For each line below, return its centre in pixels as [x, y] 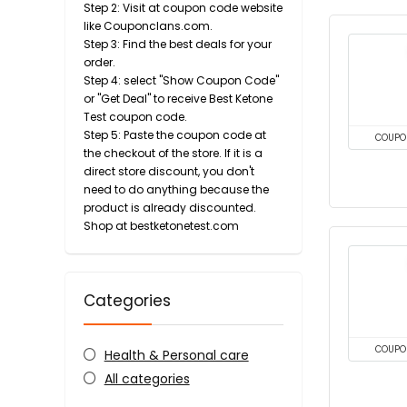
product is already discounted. [170, 207]
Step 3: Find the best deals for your [178, 44]
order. [99, 62]
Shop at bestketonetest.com [161, 225]
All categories [147, 378]
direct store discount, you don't [169, 171]
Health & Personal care [176, 355]
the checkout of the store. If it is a [173, 153]
